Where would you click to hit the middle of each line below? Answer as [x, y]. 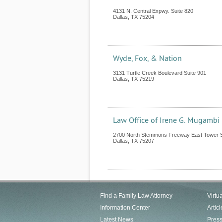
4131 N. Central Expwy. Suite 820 [153, 11]
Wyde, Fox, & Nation [147, 58]
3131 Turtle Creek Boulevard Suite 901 [160, 73]
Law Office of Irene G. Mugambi [166, 120]
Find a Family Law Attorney [136, 196]
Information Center [125, 208]
